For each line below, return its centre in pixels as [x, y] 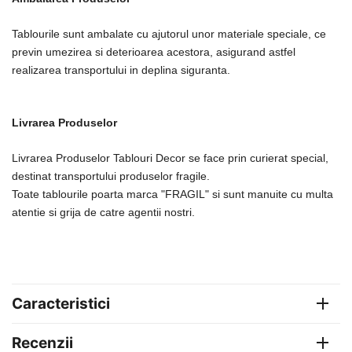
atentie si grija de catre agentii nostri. [103, 212]
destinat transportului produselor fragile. [111, 176]
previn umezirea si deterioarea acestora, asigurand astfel [154, 51]
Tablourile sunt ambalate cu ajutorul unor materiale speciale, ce [169, 33]
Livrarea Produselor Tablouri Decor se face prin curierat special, [170, 158]
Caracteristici [61, 303]
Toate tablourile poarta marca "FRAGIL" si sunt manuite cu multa [172, 194]
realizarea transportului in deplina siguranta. [121, 70]
